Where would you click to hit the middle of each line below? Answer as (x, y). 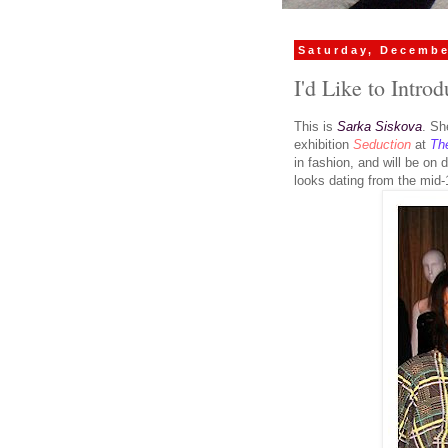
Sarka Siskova (379, 126)
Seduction (382, 144)
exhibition (323, 144)
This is (315, 126)
